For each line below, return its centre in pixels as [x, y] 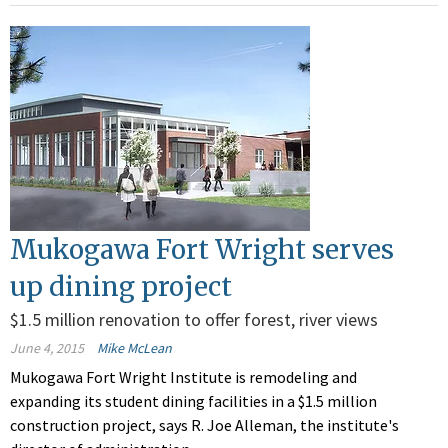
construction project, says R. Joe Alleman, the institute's [204, 425]
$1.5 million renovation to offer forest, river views [194, 320]
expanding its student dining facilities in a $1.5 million [193, 401]
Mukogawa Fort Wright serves [202, 250]
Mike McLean [134, 348]
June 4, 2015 [47, 348]
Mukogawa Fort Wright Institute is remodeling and [183, 377]
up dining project [121, 287]
